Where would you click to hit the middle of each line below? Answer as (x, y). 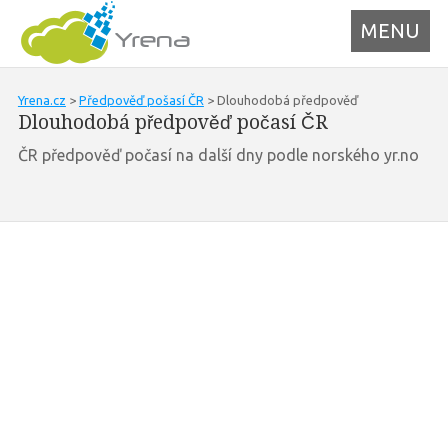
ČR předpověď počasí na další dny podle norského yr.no (218, 155)
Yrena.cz (41, 100)
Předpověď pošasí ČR (141, 100)
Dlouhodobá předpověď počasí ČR (172, 122)
